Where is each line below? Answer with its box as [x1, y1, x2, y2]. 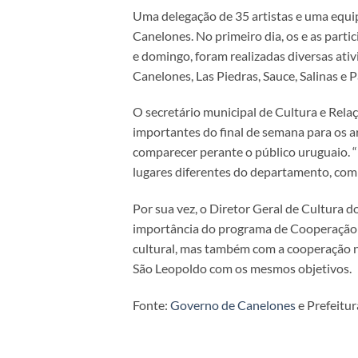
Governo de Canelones [170, 297, 296, 313]
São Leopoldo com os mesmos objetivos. [133, 261, 352, 276]
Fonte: [133, 297, 171, 313]
